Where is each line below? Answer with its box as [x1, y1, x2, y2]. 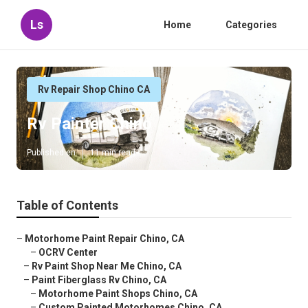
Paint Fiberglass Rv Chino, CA [32, 274, 166, 286]
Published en [27, 148, 76, 158]
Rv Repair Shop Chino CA [38, 84, 150, 95]
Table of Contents [16, 198, 118, 213]
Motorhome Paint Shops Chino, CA [38, 288, 197, 300]
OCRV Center [38, 247, 98, 258]
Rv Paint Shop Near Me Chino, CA [32, 261, 181, 272]
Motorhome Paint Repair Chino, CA [25, 233, 184, 245]
